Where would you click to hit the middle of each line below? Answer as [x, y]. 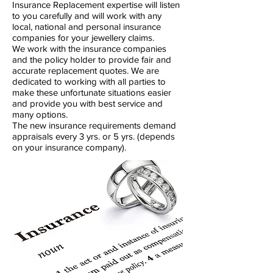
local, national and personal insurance [87, 27]
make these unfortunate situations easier [92, 92]
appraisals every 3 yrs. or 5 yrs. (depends [94, 136]
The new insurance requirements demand [94, 125]
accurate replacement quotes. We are [86, 70]
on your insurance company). [70, 147]
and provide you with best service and [87, 103]
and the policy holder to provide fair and [92, 59]
